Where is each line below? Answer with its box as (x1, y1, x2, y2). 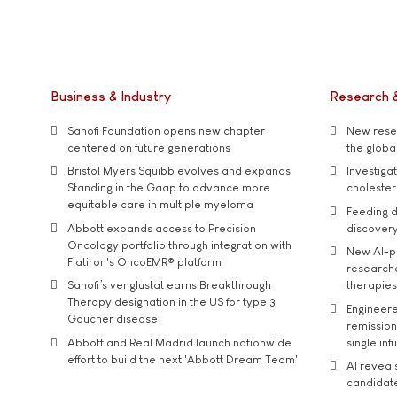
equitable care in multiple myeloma (67, 198, 253, 212)
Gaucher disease (67, 312, 158, 326)
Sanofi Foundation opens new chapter (67, 123, 265, 137)
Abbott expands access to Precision (67, 221, 256, 235)
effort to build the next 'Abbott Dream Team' (67, 352, 298, 366)
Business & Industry (51, 89, 171, 104)
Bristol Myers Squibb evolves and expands (67, 164, 291, 178)
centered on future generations (67, 140, 230, 154)
